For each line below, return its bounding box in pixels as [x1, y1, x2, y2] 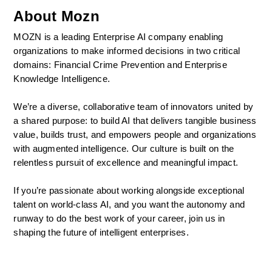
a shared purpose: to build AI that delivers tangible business [13, 116, 257, 126]
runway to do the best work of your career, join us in [13, 214, 225, 223]
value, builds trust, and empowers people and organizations [13, 130, 256, 140]
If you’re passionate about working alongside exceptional [13, 186, 245, 195]
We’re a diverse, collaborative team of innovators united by [13, 102, 254, 112]
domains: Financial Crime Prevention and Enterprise [13, 60, 227, 70]
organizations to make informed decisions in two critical [13, 46, 240, 56]
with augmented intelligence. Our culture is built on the [13, 144, 234, 154]
